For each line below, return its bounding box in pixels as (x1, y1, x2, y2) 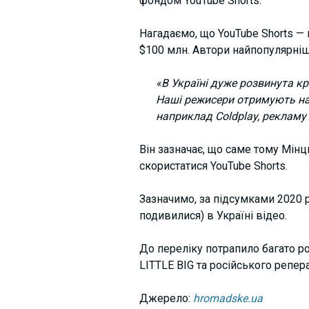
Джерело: (139, 291, 193, 305)
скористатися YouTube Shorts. (139, 159, 288, 172)
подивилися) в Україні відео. (139, 208, 287, 222)
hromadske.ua (192, 291, 263, 305)
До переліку (139, 241, 206, 255)
